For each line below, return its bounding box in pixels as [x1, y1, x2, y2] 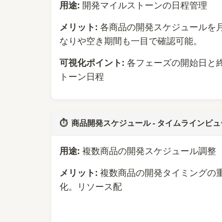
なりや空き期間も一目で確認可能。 [59, 35, 202, 47]
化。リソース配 [59, 180, 122, 193]
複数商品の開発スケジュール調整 [80, 145, 216, 157]
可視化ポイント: [59, 56, 124, 69]
